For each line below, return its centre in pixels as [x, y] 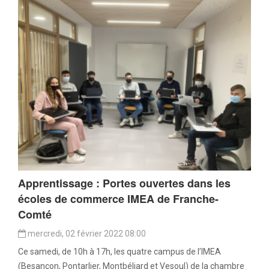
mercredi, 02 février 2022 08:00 [86, 234]
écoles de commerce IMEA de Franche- [118, 199]
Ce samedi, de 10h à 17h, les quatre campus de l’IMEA [119, 252]
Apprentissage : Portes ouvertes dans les [124, 183]
